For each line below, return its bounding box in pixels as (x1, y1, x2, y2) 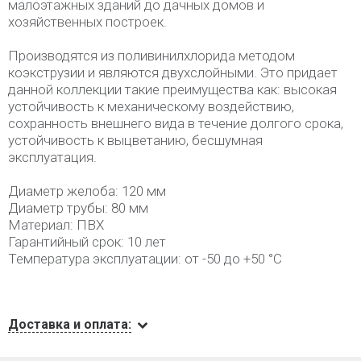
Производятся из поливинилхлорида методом (8, 48, 295, 64)
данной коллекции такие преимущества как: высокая (8, 81, 337, 98)
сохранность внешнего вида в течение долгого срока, (8, 115, 343, 131)
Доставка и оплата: (8, 317, 131, 332)
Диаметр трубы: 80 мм (8, 200, 148, 216)
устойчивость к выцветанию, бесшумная (8, 132, 263, 148)
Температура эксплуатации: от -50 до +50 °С (8, 251, 282, 267)
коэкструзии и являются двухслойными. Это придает (8, 64, 338, 81)
